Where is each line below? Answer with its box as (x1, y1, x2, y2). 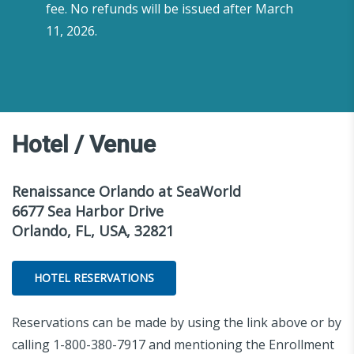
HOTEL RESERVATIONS (34, 269, 154, 285)
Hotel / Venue (12, 130, 156, 158)
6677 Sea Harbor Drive (12, 201, 164, 220)
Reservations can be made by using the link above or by (12, 313, 341, 331)
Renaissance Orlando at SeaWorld (12, 181, 241, 201)
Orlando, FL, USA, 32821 (12, 220, 174, 240)
